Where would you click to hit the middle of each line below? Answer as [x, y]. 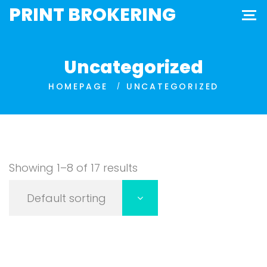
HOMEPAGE [78, 86]
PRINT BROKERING [92, 15]
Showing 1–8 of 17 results [73, 168]
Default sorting [66, 198]
